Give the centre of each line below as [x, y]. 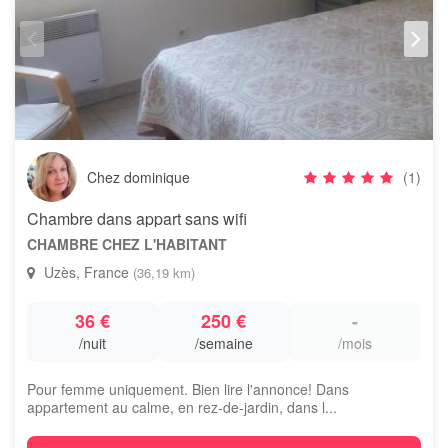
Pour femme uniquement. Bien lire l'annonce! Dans [188, 389]
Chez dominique [138, 177]
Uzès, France [86, 272]
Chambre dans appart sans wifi [137, 218]
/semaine [223, 343]
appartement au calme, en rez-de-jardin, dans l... [182, 407]
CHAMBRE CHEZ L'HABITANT [127, 244]
